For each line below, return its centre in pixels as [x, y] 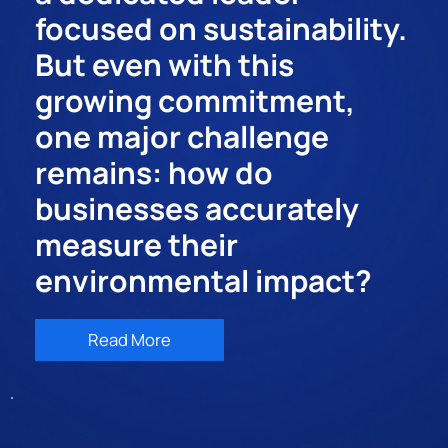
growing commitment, [195, 101]
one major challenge [182, 137]
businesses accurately [197, 209]
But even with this [165, 65]
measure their [137, 245]
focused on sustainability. [221, 29]
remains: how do [154, 173]
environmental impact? [204, 281]
